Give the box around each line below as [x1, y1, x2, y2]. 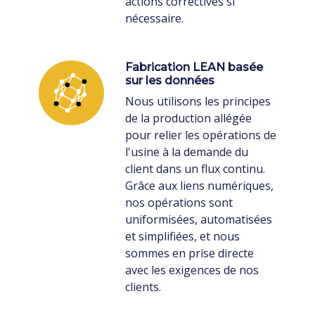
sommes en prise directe [124, 245, 254, 261]
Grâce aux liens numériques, [124, 177, 274, 193]
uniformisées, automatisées [124, 211, 272, 227]
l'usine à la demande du [124, 143, 248, 160]
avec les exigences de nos [124, 262, 259, 278]
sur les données [124, 73, 214, 87]
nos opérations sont [124, 194, 233, 210]
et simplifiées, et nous [124, 228, 240, 244]
